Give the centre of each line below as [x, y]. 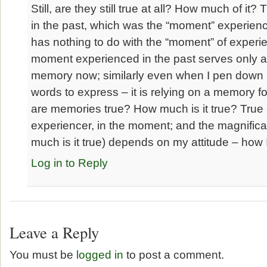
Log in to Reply [70, 163]
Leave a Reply [54, 232]
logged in [100, 255]
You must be [43, 255]
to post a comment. [174, 255]
